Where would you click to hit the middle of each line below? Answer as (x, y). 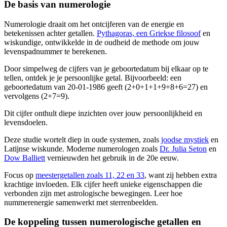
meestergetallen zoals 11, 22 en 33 (90, 175)
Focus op (20, 175)
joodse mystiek (185, 139)
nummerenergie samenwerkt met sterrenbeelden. (81, 202)
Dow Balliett (25, 158)
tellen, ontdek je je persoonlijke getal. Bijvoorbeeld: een (93, 78)
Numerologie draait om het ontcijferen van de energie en (94, 24)
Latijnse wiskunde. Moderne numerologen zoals (82, 148)
